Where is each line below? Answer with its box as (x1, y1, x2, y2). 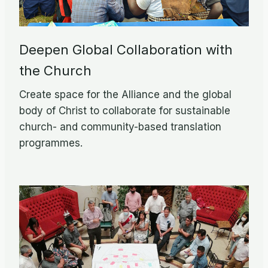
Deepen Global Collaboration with (19, 42, 233, 58)
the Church (19, 63, 92, 79)
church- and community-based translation (19, 120, 221, 133)
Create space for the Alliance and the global (19, 88, 232, 100)
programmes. (19, 136, 83, 149)
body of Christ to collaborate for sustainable (19, 104, 230, 117)
